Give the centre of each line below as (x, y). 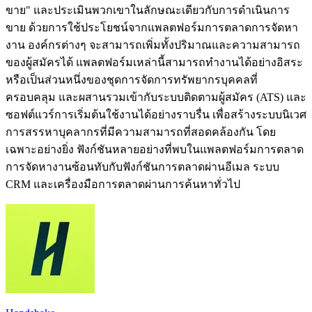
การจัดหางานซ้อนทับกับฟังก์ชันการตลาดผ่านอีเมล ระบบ (142, 166)
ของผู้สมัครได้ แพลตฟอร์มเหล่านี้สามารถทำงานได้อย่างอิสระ (154, 62)
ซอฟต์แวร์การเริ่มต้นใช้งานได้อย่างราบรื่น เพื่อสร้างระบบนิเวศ (156, 114)
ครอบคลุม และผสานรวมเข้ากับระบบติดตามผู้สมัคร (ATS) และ (156, 97)
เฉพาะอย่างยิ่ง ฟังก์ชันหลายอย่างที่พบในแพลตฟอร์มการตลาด (155, 149)
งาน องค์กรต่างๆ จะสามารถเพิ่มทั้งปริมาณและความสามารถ (153, 45)
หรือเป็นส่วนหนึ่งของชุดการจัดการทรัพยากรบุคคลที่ (132, 79)
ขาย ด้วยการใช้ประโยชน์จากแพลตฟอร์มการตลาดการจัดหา (152, 27)
